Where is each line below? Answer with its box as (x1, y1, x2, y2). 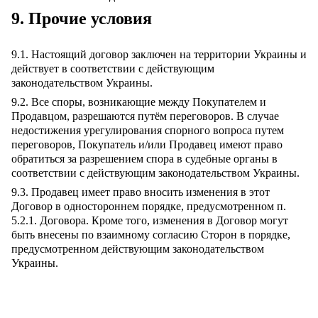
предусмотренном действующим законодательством (11, 243, 264, 255)
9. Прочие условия (11, 9, 152, 28)
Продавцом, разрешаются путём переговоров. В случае (11, 110, 279, 122)
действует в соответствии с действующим (11, 62, 214, 75)
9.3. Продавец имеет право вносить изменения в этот (11, 186, 270, 198)
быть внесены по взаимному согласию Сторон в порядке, (11, 229, 290, 241)
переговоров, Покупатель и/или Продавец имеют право (11, 138, 283, 150)
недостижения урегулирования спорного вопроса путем (11, 124, 284, 136)
